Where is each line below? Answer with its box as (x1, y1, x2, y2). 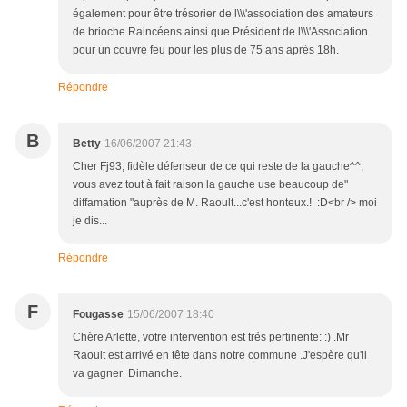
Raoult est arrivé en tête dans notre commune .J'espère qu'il (73, 348, 367, 362)
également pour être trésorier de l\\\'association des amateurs (73, 6, 373, 20)
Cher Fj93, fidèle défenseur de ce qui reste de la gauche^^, (73, 159, 363, 173)
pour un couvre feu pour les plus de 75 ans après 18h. (73, 43, 339, 56)
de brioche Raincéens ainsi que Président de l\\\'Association (73, 25, 368, 38)
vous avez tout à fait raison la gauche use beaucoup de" (73, 177, 348, 191)
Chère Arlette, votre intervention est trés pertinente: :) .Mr (73, 330, 349, 343)
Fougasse (73, 307, 124, 321)
